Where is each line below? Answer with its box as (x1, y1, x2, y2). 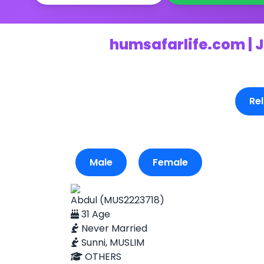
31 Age (79, 207, 110, 221)
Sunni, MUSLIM (79, 236, 144, 249)
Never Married (79, 222, 147, 235)
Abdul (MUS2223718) (71, 193, 164, 207)
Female (153, 156, 188, 169)
